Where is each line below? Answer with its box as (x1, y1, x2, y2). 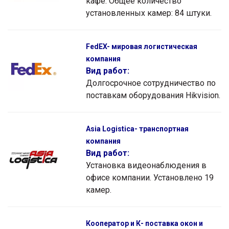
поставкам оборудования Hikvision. (86, 90, 220, 100)
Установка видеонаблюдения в (86, 160, 207, 170)
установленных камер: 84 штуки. (86, 8, 212, 18)
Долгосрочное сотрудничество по (86, 78, 216, 88)
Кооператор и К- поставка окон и (86, 219, 203, 227)
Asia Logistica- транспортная (86, 124, 189, 133)
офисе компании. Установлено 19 (86, 172, 214, 182)
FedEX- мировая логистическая (86, 42, 197, 51)
